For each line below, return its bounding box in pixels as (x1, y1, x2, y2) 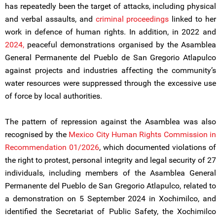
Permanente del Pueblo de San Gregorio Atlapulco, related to (5, 181, 216, 190)
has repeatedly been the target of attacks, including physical (5, 1, 216, 11)
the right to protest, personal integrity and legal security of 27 (5, 155, 216, 165)
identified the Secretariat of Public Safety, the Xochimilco (5, 207, 216, 216)
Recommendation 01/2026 (5, 143, 99, 152)
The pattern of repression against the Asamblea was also (5, 117, 216, 126)
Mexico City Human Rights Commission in (69, 130, 216, 139)
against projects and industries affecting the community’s (5, 66, 216, 75)
